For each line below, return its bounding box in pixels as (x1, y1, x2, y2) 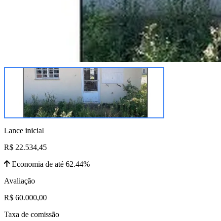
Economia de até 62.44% (10, 159, 90, 168)
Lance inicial (4, 126, 44, 135)
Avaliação (4, 176, 35, 185)
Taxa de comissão (4, 210, 59, 219)
